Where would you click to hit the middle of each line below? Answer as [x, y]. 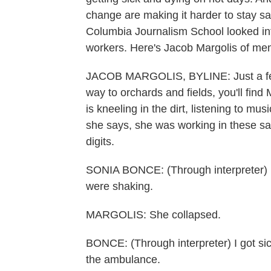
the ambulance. [123, 260]
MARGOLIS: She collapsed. [153, 215]
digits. [100, 142]
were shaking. [119, 186]
